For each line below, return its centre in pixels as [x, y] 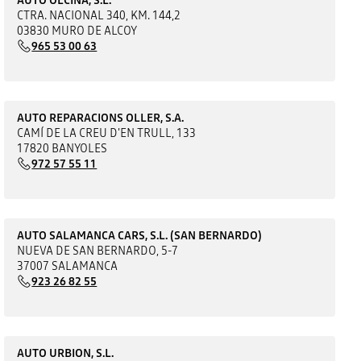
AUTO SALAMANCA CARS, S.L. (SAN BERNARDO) [140, 235]
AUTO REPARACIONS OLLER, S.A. [101, 117]
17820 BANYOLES [62, 148]
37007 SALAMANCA [68, 266]
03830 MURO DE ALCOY [77, 30]
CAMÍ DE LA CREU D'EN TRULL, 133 [107, 133]
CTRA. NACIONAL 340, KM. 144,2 [99, 15]
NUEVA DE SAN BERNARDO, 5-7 [98, 250]
